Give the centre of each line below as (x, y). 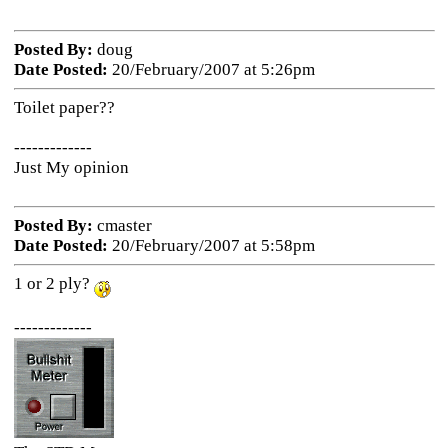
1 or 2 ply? (53, 283)
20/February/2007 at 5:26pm (211, 69)
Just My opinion (71, 167)
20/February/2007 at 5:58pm (211, 245)
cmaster (122, 225)
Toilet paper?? (64, 107)
